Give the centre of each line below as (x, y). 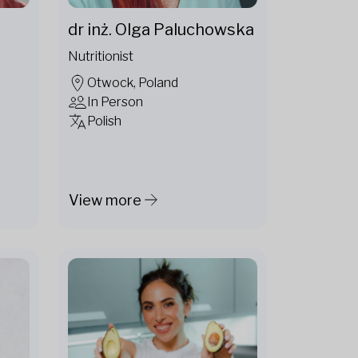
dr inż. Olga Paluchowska (161, 30)
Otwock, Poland (133, 83)
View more (105, 200)
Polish (104, 121)
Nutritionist (101, 57)
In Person (115, 102)
